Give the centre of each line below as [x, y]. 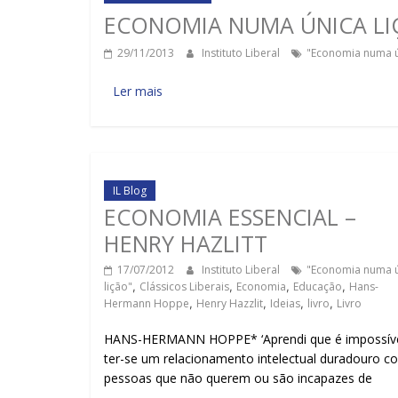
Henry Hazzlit [230, 303]
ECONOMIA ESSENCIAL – [230, 217]
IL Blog [130, 191]
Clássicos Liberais [184, 287]
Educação [318, 287]
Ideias [285, 303]
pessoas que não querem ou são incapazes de [238, 378]
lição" [118, 287]
